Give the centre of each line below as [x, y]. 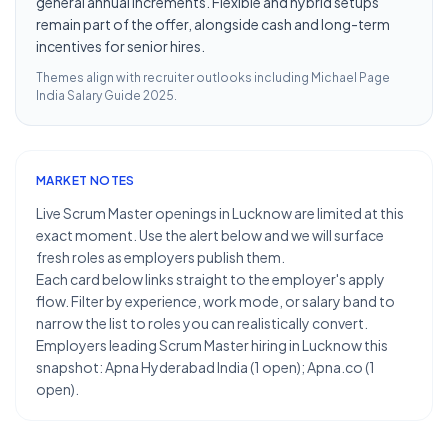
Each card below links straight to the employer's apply [210, 279]
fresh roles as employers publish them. [160, 257]
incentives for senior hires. [120, 46]
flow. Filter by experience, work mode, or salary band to [215, 301]
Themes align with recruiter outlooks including [173, 77]
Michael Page [350, 77]
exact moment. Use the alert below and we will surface [210, 235]
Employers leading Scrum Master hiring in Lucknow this [212, 345]
